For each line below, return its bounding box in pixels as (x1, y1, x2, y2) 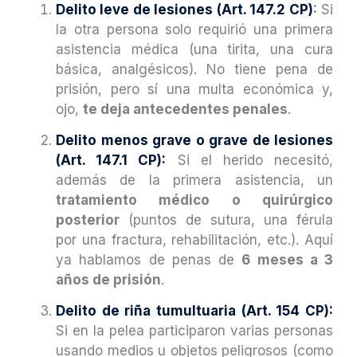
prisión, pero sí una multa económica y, (56, 80, 333, 97)
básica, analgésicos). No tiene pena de (56, 61, 333, 77)
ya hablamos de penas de (56, 252, 242, 269)
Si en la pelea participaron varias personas (56, 323, 333, 339)
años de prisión (56, 272, 161, 288)
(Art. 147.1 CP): (56, 152, 167, 169)
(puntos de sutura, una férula (120, 212, 333, 229)
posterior (56, 212, 120, 229)
